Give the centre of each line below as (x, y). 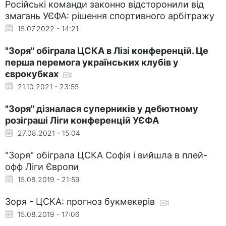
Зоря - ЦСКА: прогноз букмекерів (81, 201)
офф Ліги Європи (42, 166)
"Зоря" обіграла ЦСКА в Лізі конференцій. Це (107, 50)
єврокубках (33, 74)
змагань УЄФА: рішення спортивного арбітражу (110, 16)
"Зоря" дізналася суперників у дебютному (102, 108)
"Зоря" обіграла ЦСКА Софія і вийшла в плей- (106, 155)
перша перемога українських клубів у (92, 62)
